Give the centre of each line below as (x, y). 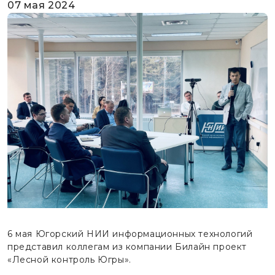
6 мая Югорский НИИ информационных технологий (130, 234)
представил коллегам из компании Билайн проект (127, 247)
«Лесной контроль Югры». (69, 260)
